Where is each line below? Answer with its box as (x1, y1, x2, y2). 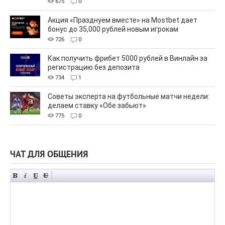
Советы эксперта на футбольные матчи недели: (48, 92, 209, 101)
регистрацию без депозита (48, 63, 140, 72)
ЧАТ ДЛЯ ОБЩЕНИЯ (10, 149, 88, 161)
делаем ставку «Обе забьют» (48, 101, 146, 110)
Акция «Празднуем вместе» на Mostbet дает (48, 16, 197, 25)
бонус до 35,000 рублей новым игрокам (48, 25, 178, 34)
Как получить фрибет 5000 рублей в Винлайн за (48, 54, 207, 63)
